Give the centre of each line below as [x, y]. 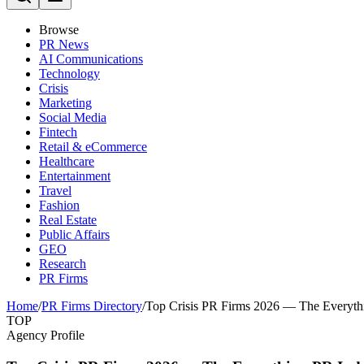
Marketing [65, 103]
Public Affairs [74, 234]
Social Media [73, 117]
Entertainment [75, 176]
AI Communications [91, 59]
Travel [55, 191]
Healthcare [67, 161]
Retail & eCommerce [93, 147]
